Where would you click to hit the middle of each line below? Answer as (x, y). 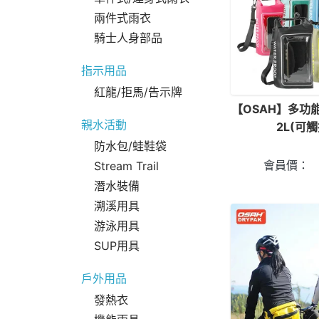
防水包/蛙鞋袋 (130, 146)
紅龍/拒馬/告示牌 (138, 92)
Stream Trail (126, 166)
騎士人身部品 (128, 38)
